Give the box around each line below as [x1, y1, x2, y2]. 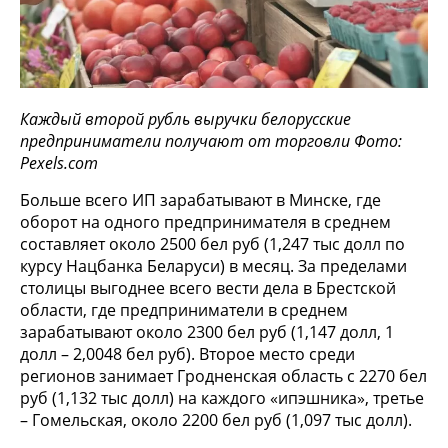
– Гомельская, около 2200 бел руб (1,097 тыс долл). [20, 408, 412, 431]
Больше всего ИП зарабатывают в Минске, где [20, 188, 381, 211]
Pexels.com [20, 151, 98, 174]
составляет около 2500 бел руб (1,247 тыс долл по [20, 232, 405, 255]
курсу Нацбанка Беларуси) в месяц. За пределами [20, 254, 407, 277]
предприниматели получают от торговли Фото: [20, 129, 402, 152]
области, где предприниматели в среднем [20, 298, 348, 321]
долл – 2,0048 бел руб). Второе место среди [20, 342, 355, 365]
